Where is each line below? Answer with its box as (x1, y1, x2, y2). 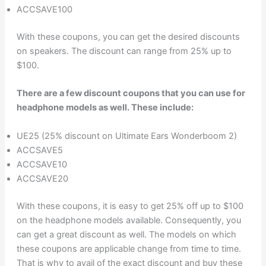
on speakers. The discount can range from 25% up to (16, 46, 232, 57)
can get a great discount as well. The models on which (16, 229, 236, 240)
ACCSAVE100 (16, 4, 72, 15)
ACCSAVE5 (16, 144, 63, 156)
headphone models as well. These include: (16, 102, 194, 113)
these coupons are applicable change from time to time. (16, 243, 241, 254)
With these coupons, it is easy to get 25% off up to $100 (16, 200, 243, 211)
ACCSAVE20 (16, 173, 68, 184)
